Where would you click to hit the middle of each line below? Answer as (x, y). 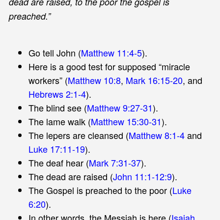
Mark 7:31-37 (115, 162)
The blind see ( (57, 107)
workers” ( (48, 80)
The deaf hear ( (58, 162)
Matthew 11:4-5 (111, 52)
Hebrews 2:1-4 (57, 94)
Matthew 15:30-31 (126, 121)
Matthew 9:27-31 (120, 107)
